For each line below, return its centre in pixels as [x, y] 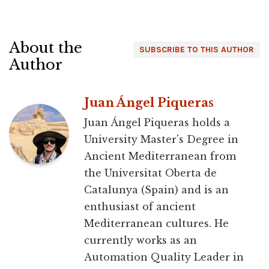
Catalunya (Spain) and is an [156, 190]
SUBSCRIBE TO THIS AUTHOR [197, 50]
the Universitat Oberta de [150, 173]
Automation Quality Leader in [164, 257]
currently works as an [141, 240]
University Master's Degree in [161, 140]
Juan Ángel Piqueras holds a [157, 123]
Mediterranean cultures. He [156, 224]
